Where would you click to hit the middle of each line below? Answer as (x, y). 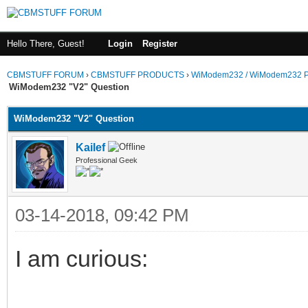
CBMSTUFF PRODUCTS (137, 75)
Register (160, 44)
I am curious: (81, 258)
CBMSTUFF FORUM (45, 75)
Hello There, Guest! (47, 44)
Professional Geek (107, 160)
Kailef (90, 147)
